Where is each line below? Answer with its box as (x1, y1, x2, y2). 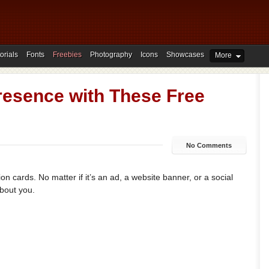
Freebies (53, 50, 82, 59)
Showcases (166, 50, 204, 59)
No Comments (186, 142, 232, 149)
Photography (90, 50, 132, 59)
